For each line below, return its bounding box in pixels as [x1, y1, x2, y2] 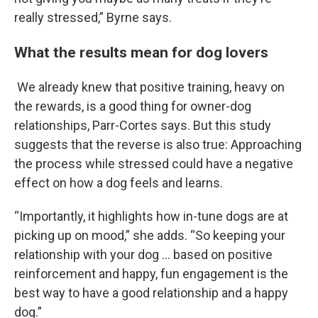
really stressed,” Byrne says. [14, 10, 172, 25]
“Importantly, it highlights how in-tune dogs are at [14, 209, 288, 224]
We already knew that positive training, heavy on [14, 79, 285, 94]
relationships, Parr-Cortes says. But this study [14, 118, 271, 133]
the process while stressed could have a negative [14, 156, 293, 171]
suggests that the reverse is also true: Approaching [14, 137, 302, 152]
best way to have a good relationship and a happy [14, 285, 288, 300]
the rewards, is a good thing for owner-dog [14, 99, 251, 114]
